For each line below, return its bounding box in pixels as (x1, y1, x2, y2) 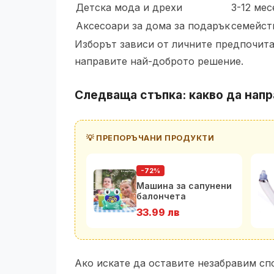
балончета (136, 191, 186, 201)
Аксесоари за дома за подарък (76, 20, 230, 32)
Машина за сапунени (136, 180, 232, 191)
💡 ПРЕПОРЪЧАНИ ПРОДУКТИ (86, 133, 214, 143)
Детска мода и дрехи (76, 1, 182, 13)
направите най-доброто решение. (75, 55, 243, 67)
